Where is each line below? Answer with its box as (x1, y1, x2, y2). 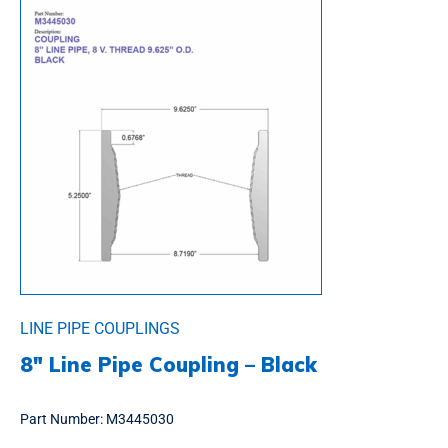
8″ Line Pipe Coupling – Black (20, 352, 317, 378)
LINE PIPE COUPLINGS (20, 319, 180, 339)
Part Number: (20, 411, 106, 428)
